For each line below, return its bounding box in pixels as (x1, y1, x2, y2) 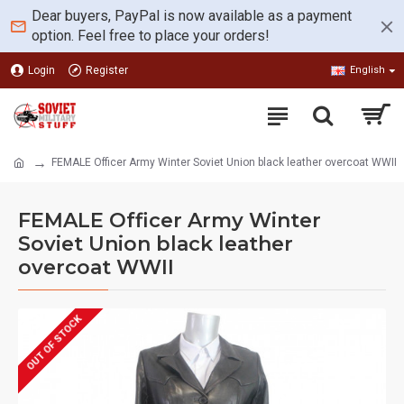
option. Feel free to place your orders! (32, 27, 270, 44)
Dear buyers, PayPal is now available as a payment (32, 7, 352, 24)
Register (86, 64, 128, 77)
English (350, 64, 385, 76)
